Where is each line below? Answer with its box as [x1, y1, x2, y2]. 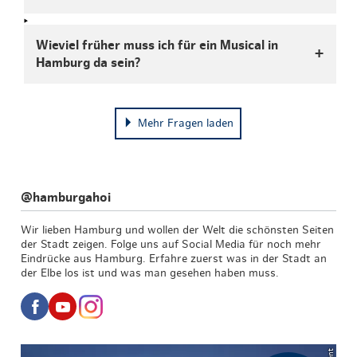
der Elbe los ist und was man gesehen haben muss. [21, 267, 280, 279]
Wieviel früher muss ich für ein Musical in [36, 38, 279, 52]
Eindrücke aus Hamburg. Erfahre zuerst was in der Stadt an [21, 253, 328, 265]
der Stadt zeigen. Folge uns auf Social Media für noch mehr [21, 238, 322, 250]
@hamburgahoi [21, 190, 112, 204]
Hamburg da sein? [36, 56, 141, 69]
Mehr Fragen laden [138, 117, 234, 129]
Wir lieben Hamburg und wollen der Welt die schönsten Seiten [21, 224, 335, 236]
